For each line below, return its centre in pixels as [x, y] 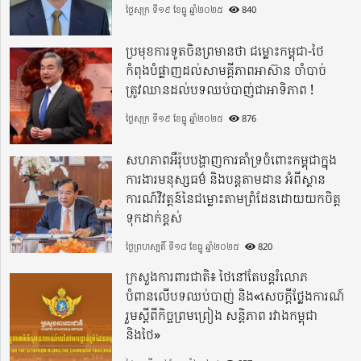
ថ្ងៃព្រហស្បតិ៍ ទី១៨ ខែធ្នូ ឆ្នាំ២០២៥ [183, 247]
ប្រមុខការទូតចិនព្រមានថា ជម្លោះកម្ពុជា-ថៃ [225, 51]
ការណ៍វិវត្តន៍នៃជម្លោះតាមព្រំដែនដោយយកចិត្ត [234, 199]
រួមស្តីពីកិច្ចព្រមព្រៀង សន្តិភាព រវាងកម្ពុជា [222, 315]
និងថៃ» [143, 335]
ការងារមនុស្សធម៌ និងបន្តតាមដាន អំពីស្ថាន [226, 179]
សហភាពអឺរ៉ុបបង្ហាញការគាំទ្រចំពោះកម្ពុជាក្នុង [232, 160]
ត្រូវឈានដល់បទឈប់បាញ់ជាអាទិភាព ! [220, 90]
